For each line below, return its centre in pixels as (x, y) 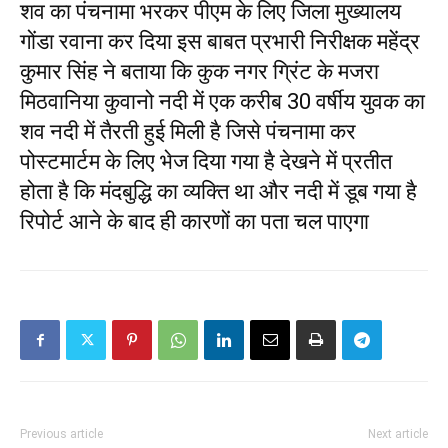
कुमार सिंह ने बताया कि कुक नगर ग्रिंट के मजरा (199, 72)
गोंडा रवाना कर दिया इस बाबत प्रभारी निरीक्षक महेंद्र (220, 42)
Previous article (61, 434)
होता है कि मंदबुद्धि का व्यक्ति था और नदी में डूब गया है (218, 192)
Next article (398, 434)
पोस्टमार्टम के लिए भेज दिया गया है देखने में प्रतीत (206, 162)
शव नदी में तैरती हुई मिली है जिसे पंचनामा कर (188, 132)
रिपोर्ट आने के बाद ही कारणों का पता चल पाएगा (194, 222)
